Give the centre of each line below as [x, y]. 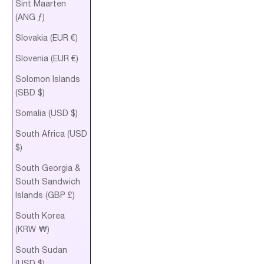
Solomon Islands [48, 79]
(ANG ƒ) [30, 17]
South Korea [40, 215]
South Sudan [41, 250]
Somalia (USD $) [47, 113]
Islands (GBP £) [45, 195]
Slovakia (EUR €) [47, 37]
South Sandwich [48, 181]
